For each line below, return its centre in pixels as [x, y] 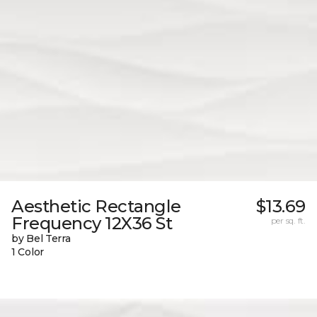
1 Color [28, 252]
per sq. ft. [288, 221]
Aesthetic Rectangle [96, 207]
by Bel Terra [41, 239]
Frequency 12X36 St [92, 224]
